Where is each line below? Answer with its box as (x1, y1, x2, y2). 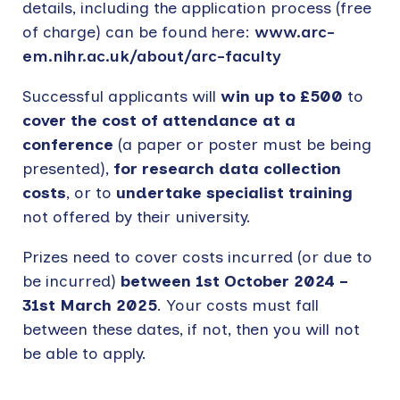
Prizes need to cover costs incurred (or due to (22, 246, 372, 267)
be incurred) (22, 271, 121, 291)
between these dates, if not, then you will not (22, 319, 360, 339)
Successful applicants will (22, 86, 221, 106)
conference (22, 134, 113, 154)
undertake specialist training (116, 182, 353, 203)
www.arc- (254, 21, 335, 42)
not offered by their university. (22, 206, 251, 227)
